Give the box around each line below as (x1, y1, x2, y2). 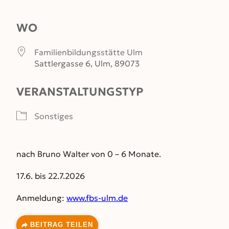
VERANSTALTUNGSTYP (16, 84, 143, 99)
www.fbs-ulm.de (66, 192, 128, 203)
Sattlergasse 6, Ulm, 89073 (34, 58, 140, 68)
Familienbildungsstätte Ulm (34, 47, 143, 57)
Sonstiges (34, 110, 73, 121)
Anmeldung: (16, 192, 66, 203)
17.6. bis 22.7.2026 (16, 170, 85, 181)
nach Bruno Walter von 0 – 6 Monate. (16, 148, 161, 159)
